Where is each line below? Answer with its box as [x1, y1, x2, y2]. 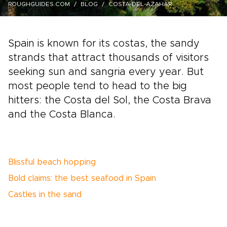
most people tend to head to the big [8, 81, 187, 91]
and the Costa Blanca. [8, 109, 116, 120]
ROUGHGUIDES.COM [8, 1, 70, 7]
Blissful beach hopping [8, 158, 96, 166]
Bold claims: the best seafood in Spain [8, 174, 156, 182]
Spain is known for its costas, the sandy [8, 39, 200, 49]
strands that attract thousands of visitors [8, 53, 209, 63]
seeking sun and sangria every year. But [8, 67, 204, 77]
